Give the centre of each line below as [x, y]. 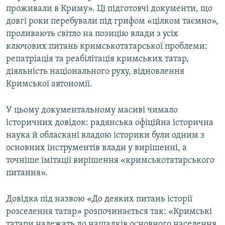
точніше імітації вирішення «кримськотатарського [110, 161]
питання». [27, 173]
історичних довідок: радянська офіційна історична [110, 123]
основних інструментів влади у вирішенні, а [96, 148]
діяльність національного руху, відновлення [95, 72]
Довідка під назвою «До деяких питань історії [99, 199]
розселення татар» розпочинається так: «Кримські [109, 212]
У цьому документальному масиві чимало [92, 110]
